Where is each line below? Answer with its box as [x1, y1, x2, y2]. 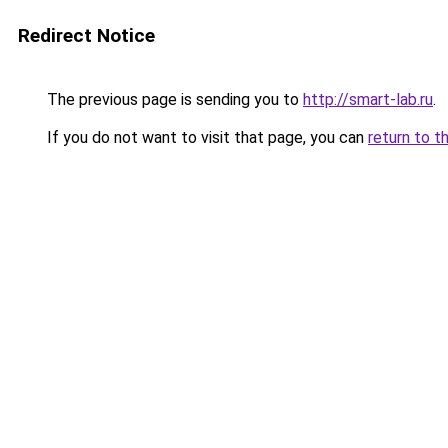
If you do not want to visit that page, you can [43, 128, 368, 147]
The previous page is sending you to [43, 90, 303, 109]
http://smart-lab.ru [303, 90, 433, 109]
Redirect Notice [18, 24, 155, 47]
